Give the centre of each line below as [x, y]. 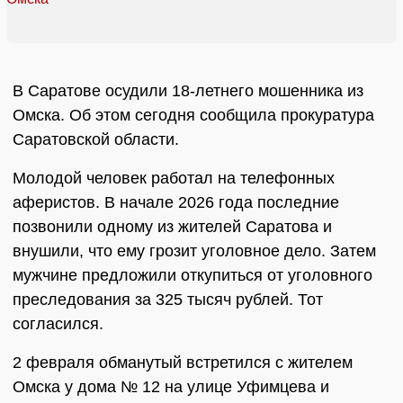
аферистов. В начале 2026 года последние [176, 203]
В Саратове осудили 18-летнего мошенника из [188, 91]
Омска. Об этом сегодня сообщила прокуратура [193, 116]
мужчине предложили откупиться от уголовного [193, 276]
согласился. [58, 324]
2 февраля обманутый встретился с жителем [183, 363]
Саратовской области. [96, 140]
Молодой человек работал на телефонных [174, 179]
